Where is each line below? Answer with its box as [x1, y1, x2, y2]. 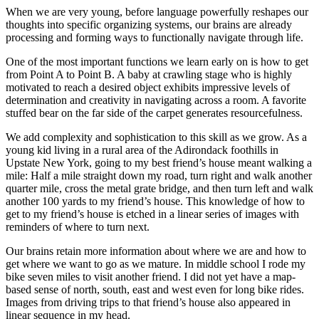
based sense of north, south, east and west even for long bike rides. [6, 283, 304, 296]
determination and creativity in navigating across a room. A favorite [6, 93, 306, 106]
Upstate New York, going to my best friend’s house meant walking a [6, 156, 312, 169]
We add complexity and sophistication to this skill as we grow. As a [6, 130, 307, 143]
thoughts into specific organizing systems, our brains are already [6, 18, 292, 31]
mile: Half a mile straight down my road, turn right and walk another [6, 169, 312, 182]
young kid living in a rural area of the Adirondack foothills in [6, 143, 278, 156]
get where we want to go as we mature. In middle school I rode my [6, 257, 305, 270]
